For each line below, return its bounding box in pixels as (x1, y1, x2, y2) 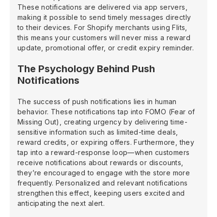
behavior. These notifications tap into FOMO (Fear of (17, 107, 195, 116)
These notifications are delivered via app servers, (17, 2, 187, 11)
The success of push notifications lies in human (17, 97, 177, 106)
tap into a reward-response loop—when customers (17, 148, 190, 156)
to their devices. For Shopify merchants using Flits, (17, 23, 187, 31)
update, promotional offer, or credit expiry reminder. (17, 43, 194, 52)
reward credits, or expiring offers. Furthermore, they (17, 138, 195, 146)
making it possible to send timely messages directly (17, 13, 191, 21)
